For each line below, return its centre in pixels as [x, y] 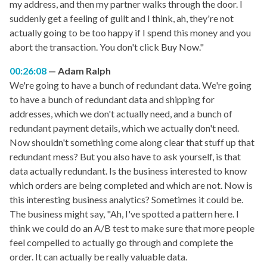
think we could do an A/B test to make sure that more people [132, 228]
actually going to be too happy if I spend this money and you [130, 33]
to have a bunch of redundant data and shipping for [112, 100]
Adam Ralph [84, 71]
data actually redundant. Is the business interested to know [128, 171]
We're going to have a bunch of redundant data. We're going [131, 85]
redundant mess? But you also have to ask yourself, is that [125, 157]
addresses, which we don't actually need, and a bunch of [121, 114]
